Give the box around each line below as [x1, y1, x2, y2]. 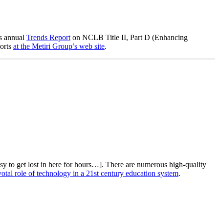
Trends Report [26, 33, 70, 42]
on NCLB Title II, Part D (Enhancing [70, 33, 188, 42]
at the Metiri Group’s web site [13, 42, 105, 50]
